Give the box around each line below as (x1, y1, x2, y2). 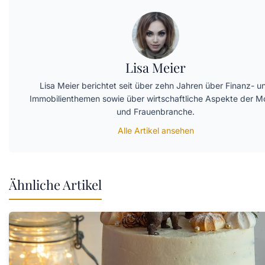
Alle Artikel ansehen (117, 125, 194, 135)
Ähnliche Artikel (9, 175, 102, 193)
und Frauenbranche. (117, 106, 195, 117)
